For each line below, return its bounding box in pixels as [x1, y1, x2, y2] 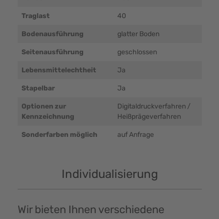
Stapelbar [21, 84, 55, 93]
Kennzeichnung [21, 112, 74, 121]
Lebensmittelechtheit [21, 66, 96, 75]
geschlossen [117, 48, 157, 57]
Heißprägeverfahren [117, 112, 181, 121]
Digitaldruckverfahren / [117, 102, 191, 111]
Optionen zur [21, 102, 66, 111]
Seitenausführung [21, 48, 84, 57]
